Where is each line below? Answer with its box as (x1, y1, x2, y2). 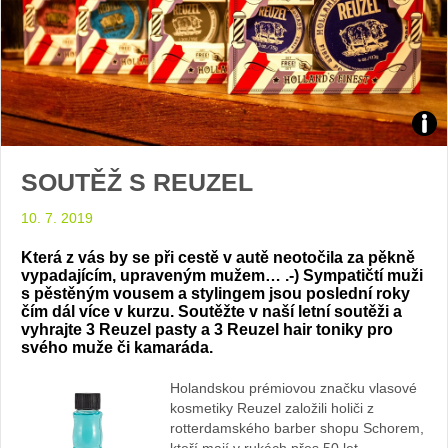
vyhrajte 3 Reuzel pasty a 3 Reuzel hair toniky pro (21, 320, 393, 338)
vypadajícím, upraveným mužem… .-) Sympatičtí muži (21, 266, 423, 284)
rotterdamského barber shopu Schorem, (170, 420, 424, 437)
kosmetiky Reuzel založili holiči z (170, 400, 374, 417)
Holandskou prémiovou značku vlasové (170, 380, 417, 397)
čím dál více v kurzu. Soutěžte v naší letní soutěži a (21, 302, 402, 320)
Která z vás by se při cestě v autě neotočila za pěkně (21, 248, 415, 266)
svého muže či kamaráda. (21, 338, 213, 356)
